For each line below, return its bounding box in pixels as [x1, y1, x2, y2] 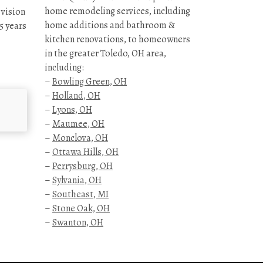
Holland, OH [52, 89, 100, 103]
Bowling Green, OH [52, 75, 127, 89]
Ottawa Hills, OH [52, 146, 119, 159]
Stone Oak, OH [52, 202, 110, 215]
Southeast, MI [52, 188, 109, 201]
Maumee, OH [52, 117, 104, 131]
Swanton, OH [52, 216, 103, 230]
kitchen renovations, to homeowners [45, 33, 190, 46]
